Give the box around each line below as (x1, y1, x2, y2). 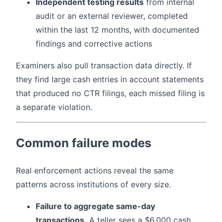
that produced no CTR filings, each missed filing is (16, 88, 205, 99)
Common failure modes (16, 136, 151, 151)
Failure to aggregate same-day (36, 201, 155, 212)
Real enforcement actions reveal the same (16, 166, 173, 176)
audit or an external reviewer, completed (36, 11, 188, 21)
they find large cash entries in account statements (16, 74, 204, 85)
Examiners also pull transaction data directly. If (16, 60, 192, 71)
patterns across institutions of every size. (16, 179, 171, 190)
